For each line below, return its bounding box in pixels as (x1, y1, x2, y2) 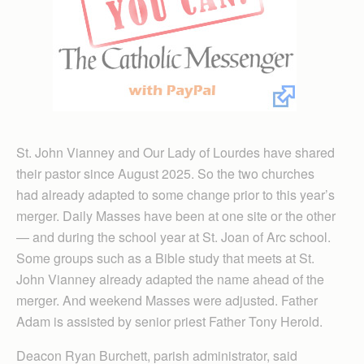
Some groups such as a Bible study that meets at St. (16, 248, 314, 267)
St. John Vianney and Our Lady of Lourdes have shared (16, 142, 335, 162)
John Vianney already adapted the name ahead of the (16, 269, 324, 288)
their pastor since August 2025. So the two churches (16, 163, 314, 183)
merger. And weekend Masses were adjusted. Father (16, 290, 318, 310)
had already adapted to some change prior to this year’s (16, 184, 335, 204)
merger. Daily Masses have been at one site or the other (16, 206, 336, 225)
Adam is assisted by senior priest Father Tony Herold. (16, 311, 323, 331)
